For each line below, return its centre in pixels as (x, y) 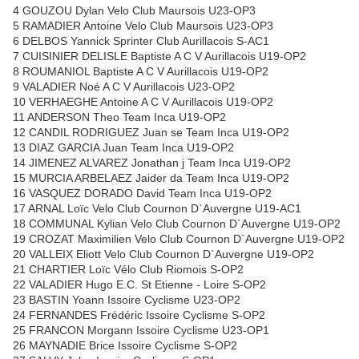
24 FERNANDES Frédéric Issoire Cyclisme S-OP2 (139, 315)
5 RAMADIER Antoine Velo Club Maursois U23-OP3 (143, 26)
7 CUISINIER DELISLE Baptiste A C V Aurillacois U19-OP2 (159, 56)
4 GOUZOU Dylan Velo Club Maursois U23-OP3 (134, 11)
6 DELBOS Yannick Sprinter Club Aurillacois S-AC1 (141, 41)
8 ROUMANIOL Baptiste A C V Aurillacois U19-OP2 (141, 72)
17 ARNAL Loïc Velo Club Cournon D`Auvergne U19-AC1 (157, 209)
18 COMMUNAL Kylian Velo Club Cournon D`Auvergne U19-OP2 (177, 224)
